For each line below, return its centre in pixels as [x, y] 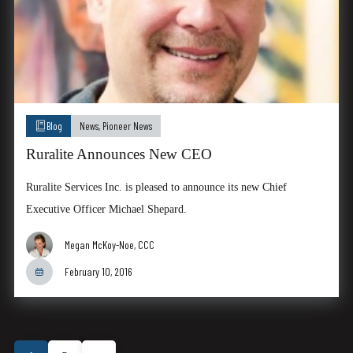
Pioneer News [127, 126]
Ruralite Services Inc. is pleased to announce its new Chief [156, 186]
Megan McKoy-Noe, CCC [109, 244]
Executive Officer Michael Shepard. [106, 208]
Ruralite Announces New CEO [119, 154]
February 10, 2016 [98, 271]
